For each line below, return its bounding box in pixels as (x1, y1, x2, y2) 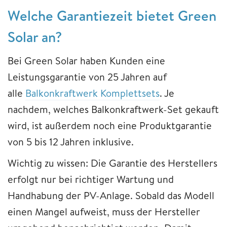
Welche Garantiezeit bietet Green (8, 5, 216, 25)
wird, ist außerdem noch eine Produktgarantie (8, 118, 212, 132)
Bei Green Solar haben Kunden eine (8, 53, 165, 67)
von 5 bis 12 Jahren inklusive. (8, 134, 134, 148)
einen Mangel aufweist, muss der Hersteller (8, 204, 200, 218)
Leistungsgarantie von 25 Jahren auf (8, 69, 167, 84)
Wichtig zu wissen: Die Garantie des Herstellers (8, 156, 217, 170)
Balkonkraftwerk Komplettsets (25, 86, 160, 100)
